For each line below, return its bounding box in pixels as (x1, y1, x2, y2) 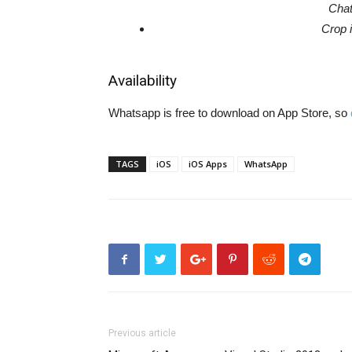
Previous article (108, 328, 176, 339)
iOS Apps (189, 158, 227, 170)
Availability (108, 71, 177, 90)
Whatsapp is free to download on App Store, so (108, 106, 350, 119)
